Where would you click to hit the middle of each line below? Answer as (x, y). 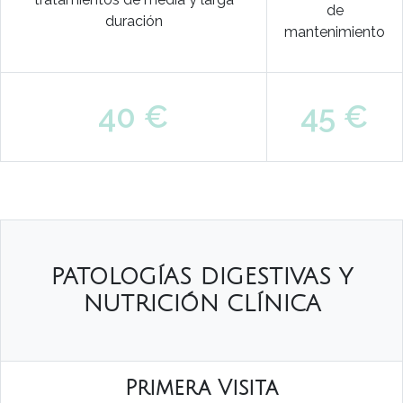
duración (134, 21)
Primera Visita (201, 388)
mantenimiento (335, 32)
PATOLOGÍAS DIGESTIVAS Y (201, 277)
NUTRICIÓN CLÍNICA (201, 304)
